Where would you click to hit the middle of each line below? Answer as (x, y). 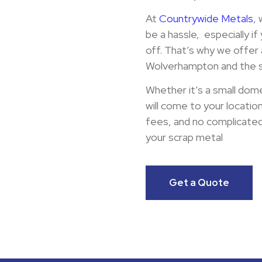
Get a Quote (199, 182)
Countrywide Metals (206, 18)
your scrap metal (184, 137)
